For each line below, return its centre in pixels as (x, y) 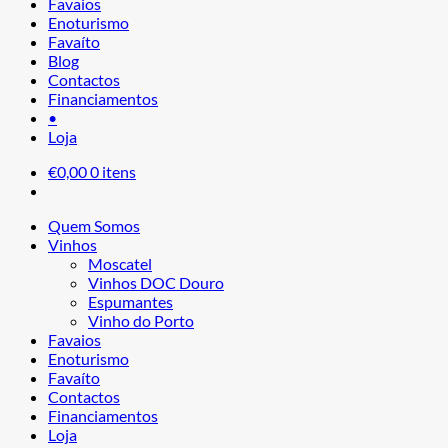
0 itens (113, 171)
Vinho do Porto (141, 320)
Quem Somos (94, 225)
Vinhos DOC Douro (156, 282)
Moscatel (120, 263)
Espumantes (130, 301)
